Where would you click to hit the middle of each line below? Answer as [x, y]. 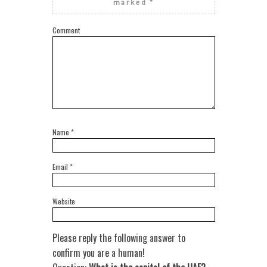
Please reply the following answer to [119, 238]
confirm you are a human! [98, 253]
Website [63, 201]
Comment [66, 30]
